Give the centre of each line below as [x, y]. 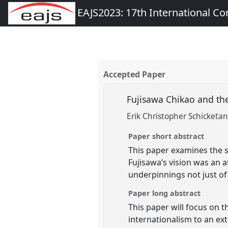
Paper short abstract [166, 136]
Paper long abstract [165, 193]
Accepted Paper [135, 75]
